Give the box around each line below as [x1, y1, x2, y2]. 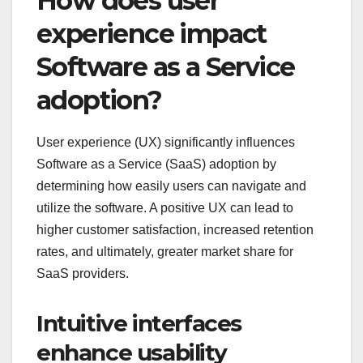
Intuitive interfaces [36, 309, 242, 337]
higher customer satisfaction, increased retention [36, 222, 314, 237]
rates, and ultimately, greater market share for [36, 244, 293, 258]
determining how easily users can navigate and [36, 178, 306, 193]
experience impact [36, 17, 267, 49]
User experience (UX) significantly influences [36, 135, 295, 149]
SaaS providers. [36, 266, 129, 280]
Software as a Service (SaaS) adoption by [36, 156, 276, 171]
